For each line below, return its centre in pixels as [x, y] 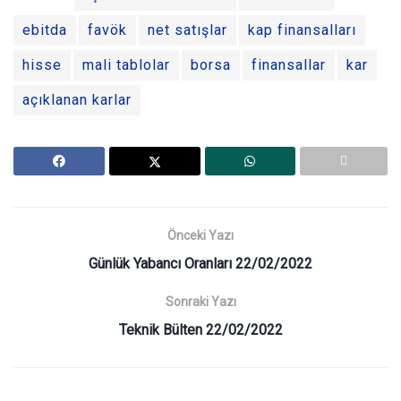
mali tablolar [126, 65]
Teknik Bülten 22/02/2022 [200, 330]
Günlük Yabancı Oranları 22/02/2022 [200, 264]
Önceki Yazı [200, 236]
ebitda [45, 30]
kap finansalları [302, 30]
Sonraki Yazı [200, 302]
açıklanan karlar [77, 100]
